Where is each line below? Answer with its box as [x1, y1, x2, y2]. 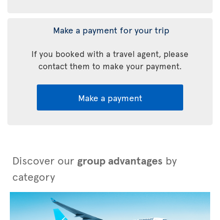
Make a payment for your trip [51, 24, 169, 36]
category [12, 169, 55, 184]
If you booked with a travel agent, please [31, 48, 189, 60]
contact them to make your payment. [38, 60, 182, 72]
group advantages [77, 153, 163, 168]
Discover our [12, 153, 77, 168]
